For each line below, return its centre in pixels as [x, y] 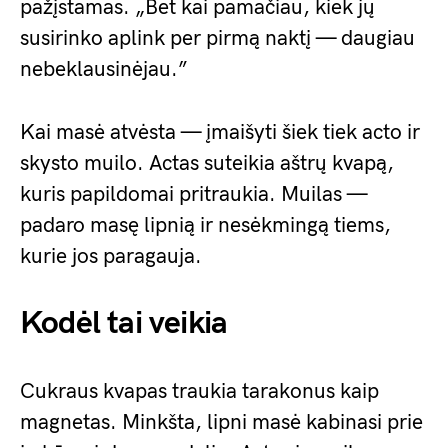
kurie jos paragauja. [111, 257]
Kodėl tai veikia [124, 324]
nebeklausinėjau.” [104, 70]
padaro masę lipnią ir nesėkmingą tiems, [205, 226]
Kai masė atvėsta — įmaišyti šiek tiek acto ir [220, 133]
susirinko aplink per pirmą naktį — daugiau [217, 39]
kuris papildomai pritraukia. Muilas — [193, 195]
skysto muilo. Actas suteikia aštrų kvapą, [207, 164]
